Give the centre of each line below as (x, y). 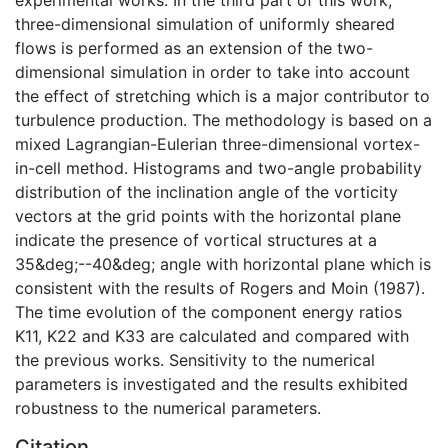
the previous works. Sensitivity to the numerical (195, 359)
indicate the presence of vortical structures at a (196, 239)
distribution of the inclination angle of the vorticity (206, 191)
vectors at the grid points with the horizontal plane (208, 215)
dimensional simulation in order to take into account (212, 71)
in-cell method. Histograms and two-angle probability (218, 167)
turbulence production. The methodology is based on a (223, 119)
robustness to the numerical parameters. (168, 407)
